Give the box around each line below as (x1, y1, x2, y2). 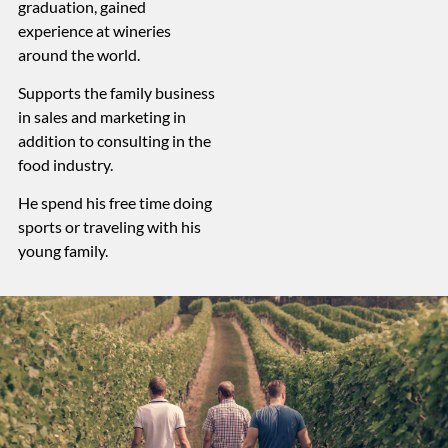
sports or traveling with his (17, 217, 201, 237)
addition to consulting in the (17, 130, 211, 150)
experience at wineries (17, 20, 171, 40)
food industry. (17, 154, 113, 174)
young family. (17, 241, 108, 261)
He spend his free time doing (17, 193, 212, 213)
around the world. (17, 44, 140, 64)
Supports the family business (17, 82, 215, 102)
